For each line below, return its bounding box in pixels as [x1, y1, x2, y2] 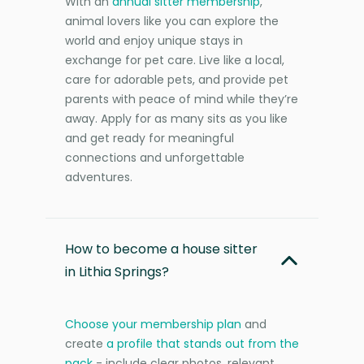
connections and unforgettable [65, 149, 245, 166]
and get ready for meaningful [65, 129, 234, 146]
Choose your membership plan [65, 315, 241, 332]
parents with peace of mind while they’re [65, 90, 298, 107]
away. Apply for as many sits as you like [65, 110, 288, 127]
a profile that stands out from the [106, 335, 299, 352]
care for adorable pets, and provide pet [65, 71, 288, 88]
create [65, 335, 106, 352]
